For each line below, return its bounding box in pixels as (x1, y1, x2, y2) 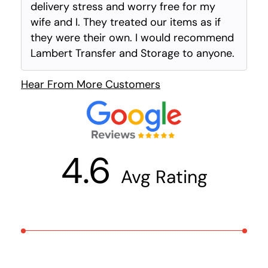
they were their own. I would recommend (31, 31, 234, 45)
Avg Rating (120, 165, 208, 189)
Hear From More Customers (21, 77, 160, 92)
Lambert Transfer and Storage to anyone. (31, 46, 234, 61)
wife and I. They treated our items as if (31, 15, 221, 30)
